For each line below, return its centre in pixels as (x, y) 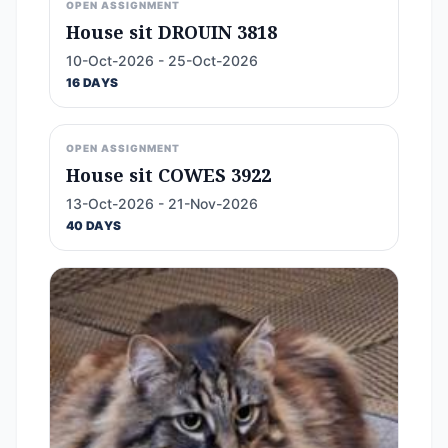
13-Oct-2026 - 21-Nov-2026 (162, 203)
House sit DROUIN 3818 (171, 32)
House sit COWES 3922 (168, 175)
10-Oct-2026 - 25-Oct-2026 (162, 60)
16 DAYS (92, 82)
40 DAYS (94, 225)
